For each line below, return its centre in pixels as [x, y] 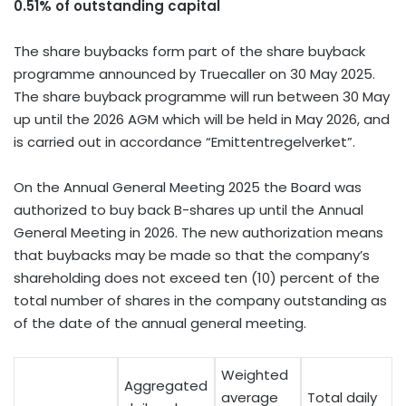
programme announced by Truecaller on [152, 73]
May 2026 [326, 119]
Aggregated [166, 385]
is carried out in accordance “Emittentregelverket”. [184, 141]
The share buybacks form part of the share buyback [189, 51]
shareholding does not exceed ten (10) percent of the [197, 277]
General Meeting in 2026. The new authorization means [198, 232]
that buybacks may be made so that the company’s [192, 255]
